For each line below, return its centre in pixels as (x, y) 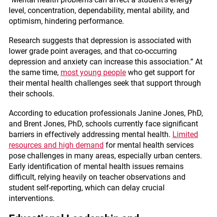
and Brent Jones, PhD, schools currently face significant (103, 124)
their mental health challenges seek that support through (105, 83)
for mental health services (148, 145)
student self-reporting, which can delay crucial (86, 188)
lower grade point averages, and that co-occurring (93, 51)
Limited (185, 134)
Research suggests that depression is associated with (100, 40)
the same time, (34, 72)
